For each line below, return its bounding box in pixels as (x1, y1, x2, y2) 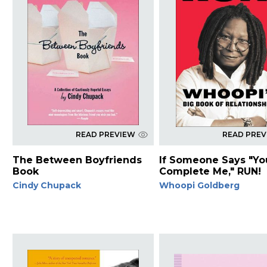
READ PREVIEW (75, 129, 135, 139)
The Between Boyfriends (12, 154, 142, 166)
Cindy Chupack (12, 179, 81, 191)
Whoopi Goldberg (159, 179, 240, 191)
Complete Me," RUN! (159, 165, 262, 177)
